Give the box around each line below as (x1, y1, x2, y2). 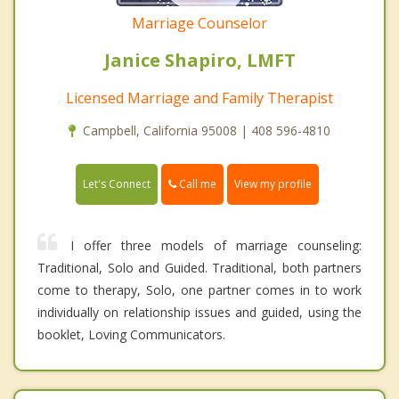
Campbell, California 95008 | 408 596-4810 (83, 121, 330, 139)
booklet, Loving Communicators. (37, 326, 225, 344)
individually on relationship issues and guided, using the (37, 304, 362, 322)
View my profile (234, 176, 312, 192)
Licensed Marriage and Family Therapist (66, 87, 333, 108)
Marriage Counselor (132, 12, 267, 33)
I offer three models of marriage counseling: (70, 237, 362, 255)
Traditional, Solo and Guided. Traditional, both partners (37, 259, 362, 277)
